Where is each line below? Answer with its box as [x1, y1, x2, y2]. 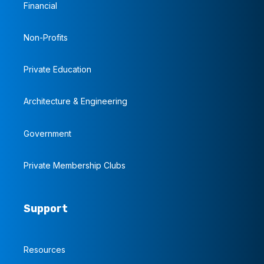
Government [24, 128, 71, 138]
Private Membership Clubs [24, 160, 126, 170]
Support [24, 202, 68, 216]
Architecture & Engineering [24, 96, 127, 107]
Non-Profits [24, 32, 68, 42]
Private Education [24, 64, 91, 75]
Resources [24, 245, 65, 255]
